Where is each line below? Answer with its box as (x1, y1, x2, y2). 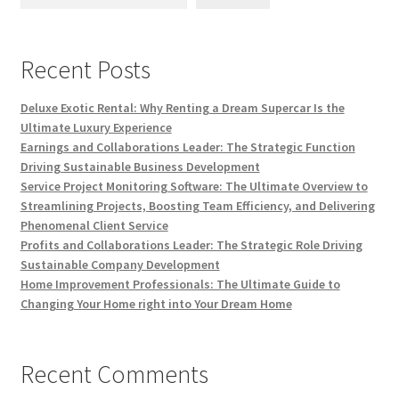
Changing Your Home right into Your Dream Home (20, 295, 292, 312)
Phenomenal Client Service (20, 216, 168, 233)
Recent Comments (20, 357, 208, 390)
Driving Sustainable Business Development (20, 158, 260, 175)
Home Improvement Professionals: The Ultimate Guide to (20, 275, 340, 292)
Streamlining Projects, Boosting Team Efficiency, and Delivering (20, 197, 375, 214)
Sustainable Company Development (20, 256, 220, 273)
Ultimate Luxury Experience (20, 118, 172, 135)
